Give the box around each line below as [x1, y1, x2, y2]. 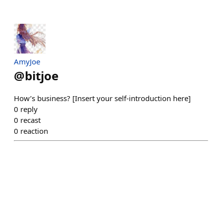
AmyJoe [14, 56, 40, 67]
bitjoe [25, 67, 58, 84]
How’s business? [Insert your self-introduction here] [14, 93, 191, 104]
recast [20, 115, 41, 125]
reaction [20, 126, 48, 136]
